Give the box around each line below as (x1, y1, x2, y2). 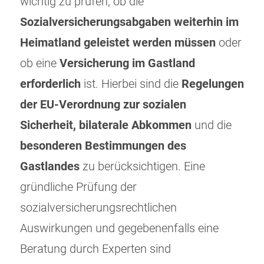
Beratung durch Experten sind (20, 242, 171, 256)
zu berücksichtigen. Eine (82, 160, 205, 174)
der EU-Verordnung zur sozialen (20, 98, 186, 112)
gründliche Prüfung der (20, 180, 137, 194)
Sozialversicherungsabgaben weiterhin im (20, 15, 239, 29)
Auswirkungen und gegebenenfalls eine (20, 222, 219, 236)
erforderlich (20, 77, 81, 91)
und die (192, 118, 232, 133)
